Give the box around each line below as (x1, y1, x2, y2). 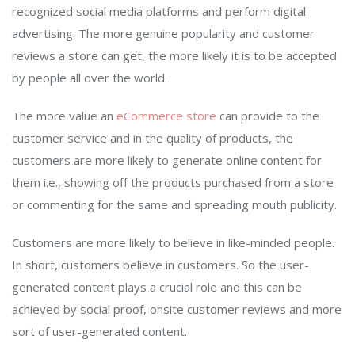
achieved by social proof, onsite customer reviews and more (12, 301, 342, 318)
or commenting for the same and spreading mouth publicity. (12, 197, 340, 213)
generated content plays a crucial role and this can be (12, 279, 302, 296)
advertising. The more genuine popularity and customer (12, 25, 315, 42)
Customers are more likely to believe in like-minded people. (12, 235, 334, 251)
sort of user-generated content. (12, 323, 187, 340)
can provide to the (216, 108, 319, 124)
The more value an (12, 108, 116, 124)
